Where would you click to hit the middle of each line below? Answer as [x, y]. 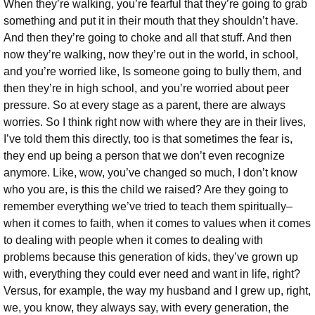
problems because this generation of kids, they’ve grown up [151, 257]
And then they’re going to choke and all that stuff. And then [148, 37]
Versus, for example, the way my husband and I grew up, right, [157, 290]
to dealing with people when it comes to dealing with [133, 240]
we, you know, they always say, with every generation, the [146, 307]
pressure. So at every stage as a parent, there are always [144, 105]
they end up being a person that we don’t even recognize [144, 155]
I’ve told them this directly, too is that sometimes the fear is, [148, 139]
